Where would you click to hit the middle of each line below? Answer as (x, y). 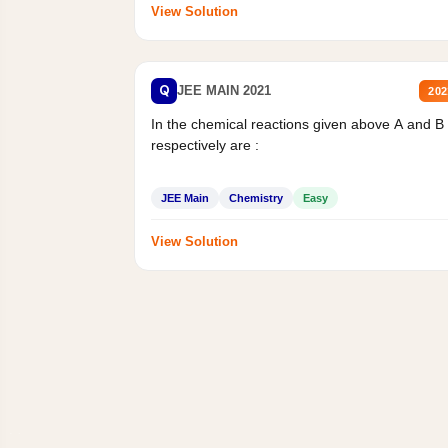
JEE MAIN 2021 (224, 91)
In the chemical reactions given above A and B (298, 123)
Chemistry (256, 197)
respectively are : (205, 144)
